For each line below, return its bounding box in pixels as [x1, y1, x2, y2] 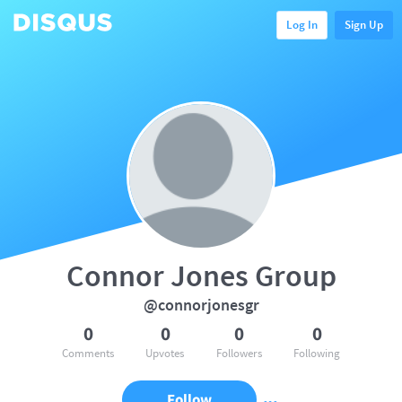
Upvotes [145, 345, 185, 361]
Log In [286, 16, 318, 32]
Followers [215, 345, 262, 361]
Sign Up [345, 16, 383, 32]
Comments [62, 345, 114, 361]
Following [293, 345, 340, 361]
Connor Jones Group [66, 257, 336, 294]
